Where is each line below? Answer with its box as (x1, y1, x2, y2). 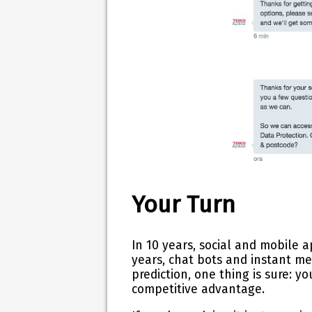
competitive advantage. (132, 282, 265, 297)
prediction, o (132, 267, 202, 283)
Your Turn (132, 190, 236, 219)
